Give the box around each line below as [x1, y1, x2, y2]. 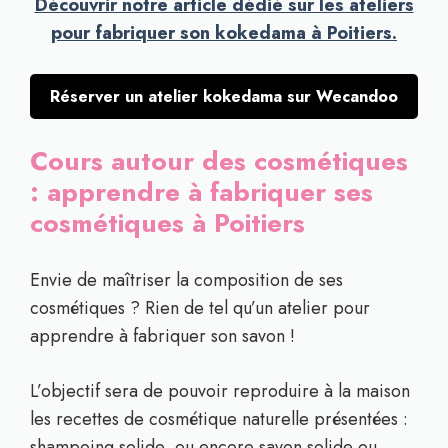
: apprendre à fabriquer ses [30, 173, 373, 211]
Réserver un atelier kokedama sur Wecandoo [50, 85, 398, 108]
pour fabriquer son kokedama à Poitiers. [51, 20, 397, 46]
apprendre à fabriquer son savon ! [30, 323, 295, 349]
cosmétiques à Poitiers [30, 204, 305, 242]
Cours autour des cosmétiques [30, 142, 408, 180]
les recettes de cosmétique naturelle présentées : [30, 406, 408, 432]
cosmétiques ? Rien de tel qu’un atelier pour [30, 295, 370, 321]
